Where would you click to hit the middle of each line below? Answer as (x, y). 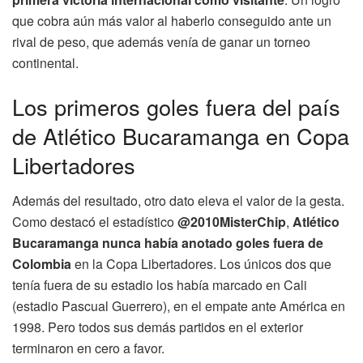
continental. (45, 63)
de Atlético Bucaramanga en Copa (181, 135)
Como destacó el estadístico (95, 222)
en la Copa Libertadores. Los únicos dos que (201, 264)
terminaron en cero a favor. (88, 348)
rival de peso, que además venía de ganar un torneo (161, 42)
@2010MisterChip (232, 222)
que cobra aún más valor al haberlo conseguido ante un (172, 21)
